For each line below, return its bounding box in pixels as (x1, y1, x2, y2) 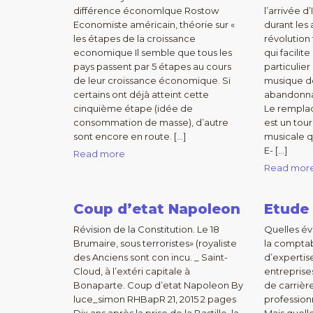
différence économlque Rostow (73, 5, 219, 16)
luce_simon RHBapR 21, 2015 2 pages (73, 293, 236, 305)
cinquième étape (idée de (73, 103, 193, 114)
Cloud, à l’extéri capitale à (73, 265, 190, 277)
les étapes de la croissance (73, 33, 196, 44)
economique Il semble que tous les (73, 47, 232, 58)
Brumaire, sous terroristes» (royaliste (73, 238, 237, 249)
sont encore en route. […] (73, 131, 186, 142)
